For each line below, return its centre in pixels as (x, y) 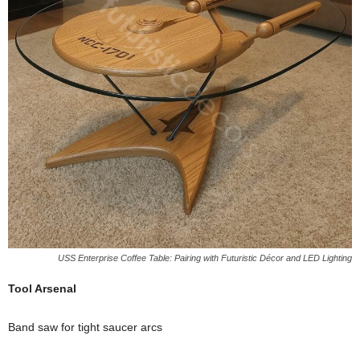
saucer (122, 327)
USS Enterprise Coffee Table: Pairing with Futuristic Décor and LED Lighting (205, 258)
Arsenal (55, 288)
